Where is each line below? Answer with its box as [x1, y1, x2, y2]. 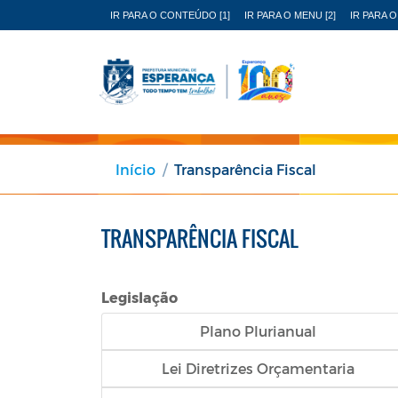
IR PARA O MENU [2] [244, 10, 336, 20]
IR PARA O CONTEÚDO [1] [110, 10, 230, 20]
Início [115, 160, 155, 178]
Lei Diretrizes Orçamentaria [161, 359, 354, 377]
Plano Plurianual [199, 322, 316, 339]
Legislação [101, 288, 178, 306]
